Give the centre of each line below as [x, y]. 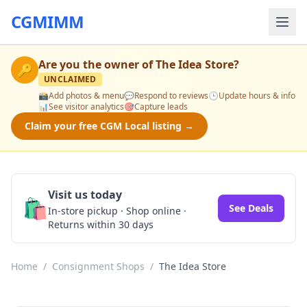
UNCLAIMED [70, 79]
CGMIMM [48, 22]
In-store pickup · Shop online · [117, 211]
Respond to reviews [171, 96]
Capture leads [161, 107]
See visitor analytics [86, 107]
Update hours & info [257, 96]
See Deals [251, 208]
